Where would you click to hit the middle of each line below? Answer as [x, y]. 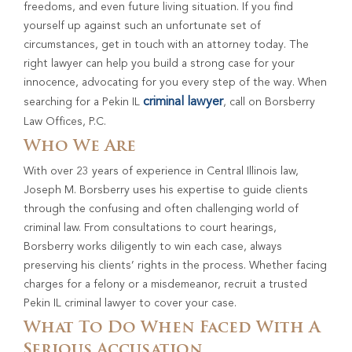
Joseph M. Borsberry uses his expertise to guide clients [166, 191]
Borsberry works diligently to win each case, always [153, 247]
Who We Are [80, 147]
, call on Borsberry [269, 103]
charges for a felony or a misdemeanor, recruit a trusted [165, 285]
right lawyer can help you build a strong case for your [159, 64]
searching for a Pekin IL [83, 103]
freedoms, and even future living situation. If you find [158, 7]
